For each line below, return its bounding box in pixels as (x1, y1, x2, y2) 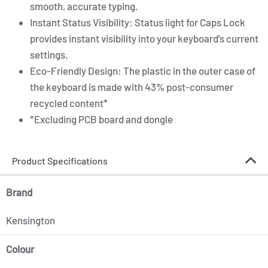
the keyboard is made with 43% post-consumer (30, 81, 233, 93)
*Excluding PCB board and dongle (30, 113, 173, 126)
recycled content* (30, 97, 108, 109)
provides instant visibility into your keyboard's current (30, 32, 258, 45)
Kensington (6, 214, 55, 227)
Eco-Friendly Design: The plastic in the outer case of (30, 65, 255, 77)
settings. (30, 48, 68, 61)
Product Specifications (12, 155, 108, 167)
